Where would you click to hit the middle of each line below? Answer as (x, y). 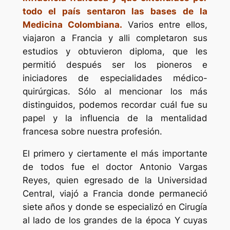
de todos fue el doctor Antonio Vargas (115, 167)
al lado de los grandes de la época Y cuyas (115, 220)
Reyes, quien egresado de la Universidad (115, 180)
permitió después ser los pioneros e (115, 64)
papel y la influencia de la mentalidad (115, 118)
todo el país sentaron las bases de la (115, 11)
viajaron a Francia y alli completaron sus (115, 38)
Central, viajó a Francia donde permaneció (115, 193)
